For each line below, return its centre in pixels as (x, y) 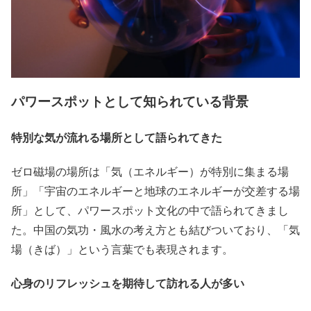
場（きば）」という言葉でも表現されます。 (122, 249)
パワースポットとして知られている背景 (130, 101)
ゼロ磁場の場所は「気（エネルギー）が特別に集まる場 (150, 171)
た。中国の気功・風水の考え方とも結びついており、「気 (155, 229)
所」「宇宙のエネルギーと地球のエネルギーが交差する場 (155, 190)
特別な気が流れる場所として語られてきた (117, 137)
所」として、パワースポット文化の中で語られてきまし (150, 210)
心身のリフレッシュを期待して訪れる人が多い (128, 283)
